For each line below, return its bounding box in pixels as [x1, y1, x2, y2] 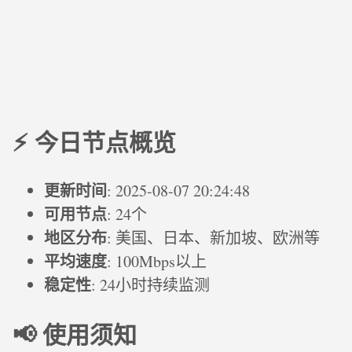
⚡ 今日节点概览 [13, 123, 176, 159]
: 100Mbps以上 [107, 250, 207, 272]
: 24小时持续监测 [91, 273, 210, 295]
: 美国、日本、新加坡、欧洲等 [107, 226, 320, 248]
